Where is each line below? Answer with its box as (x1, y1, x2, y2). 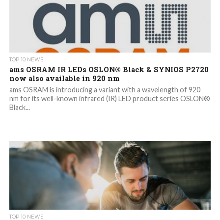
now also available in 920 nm (9, 74, 120, 83)
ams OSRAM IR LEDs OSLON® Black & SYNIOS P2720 (9, 65, 209, 75)
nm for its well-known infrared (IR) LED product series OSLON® (9, 94, 210, 103)
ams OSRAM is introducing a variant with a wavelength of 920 (9, 85, 200, 94)
